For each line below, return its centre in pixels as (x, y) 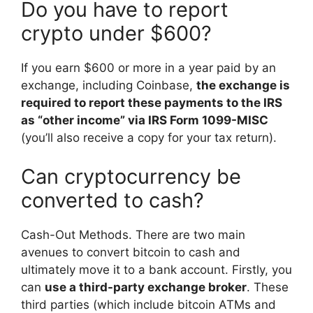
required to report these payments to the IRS (152, 103)
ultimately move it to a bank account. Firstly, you (156, 269)
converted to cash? (112, 200)
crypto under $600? (116, 34)
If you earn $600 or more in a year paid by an (148, 68)
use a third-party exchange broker (146, 287)
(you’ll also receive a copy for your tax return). (149, 138)
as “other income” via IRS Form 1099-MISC (145, 121)
